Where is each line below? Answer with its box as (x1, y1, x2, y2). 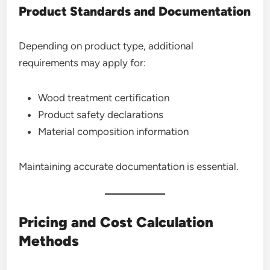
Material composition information (38, 125, 189, 137)
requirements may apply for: (19, 57, 146, 69)
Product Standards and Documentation (19, 4, 251, 19)
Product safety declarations (38, 108, 164, 121)
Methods (19, 232, 80, 250)
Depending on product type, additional (19, 40, 194, 52)
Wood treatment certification (38, 92, 170, 104)
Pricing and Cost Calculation (19, 213, 214, 231)
